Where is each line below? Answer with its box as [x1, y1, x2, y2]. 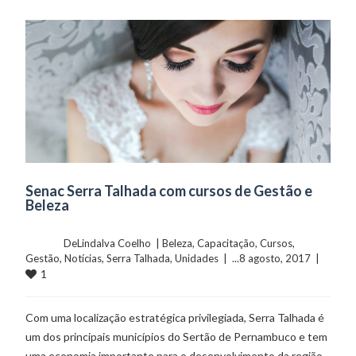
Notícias [64, 252, 103, 265]
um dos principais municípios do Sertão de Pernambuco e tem [25, 330, 328, 344]
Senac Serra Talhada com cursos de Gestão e [25, 182, 313, 200]
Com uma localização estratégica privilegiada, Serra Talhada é [25, 311, 325, 325]
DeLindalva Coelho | [64, 237, 163, 250]
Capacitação [197, 237, 256, 250]
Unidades [175, 252, 219, 265]
